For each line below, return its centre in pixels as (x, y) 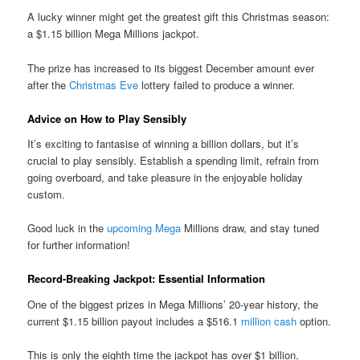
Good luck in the (67, 228)
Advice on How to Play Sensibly (107, 118)
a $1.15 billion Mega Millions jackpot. (114, 34)
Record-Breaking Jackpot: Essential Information (147, 279)
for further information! (79, 245)
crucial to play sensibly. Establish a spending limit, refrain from (174, 161)
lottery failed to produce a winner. (217, 84)
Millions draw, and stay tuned (250, 228)
